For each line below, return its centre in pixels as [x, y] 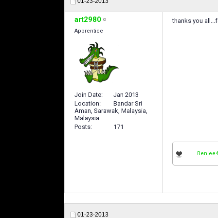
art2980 [88, 20]
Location [87, 103]
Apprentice [89, 31]
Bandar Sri [128, 103]
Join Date [88, 94]
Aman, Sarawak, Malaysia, [111, 110]
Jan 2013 [126, 94]
